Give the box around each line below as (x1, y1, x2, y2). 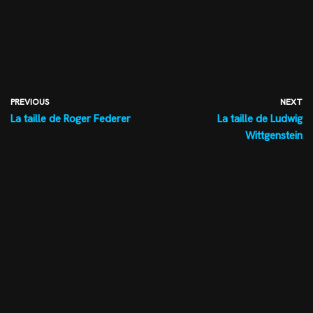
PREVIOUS (10, 96, 49, 108)
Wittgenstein (245, 129, 303, 143)
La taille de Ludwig (217, 112, 303, 126)
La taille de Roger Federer (10, 112, 131, 126)
